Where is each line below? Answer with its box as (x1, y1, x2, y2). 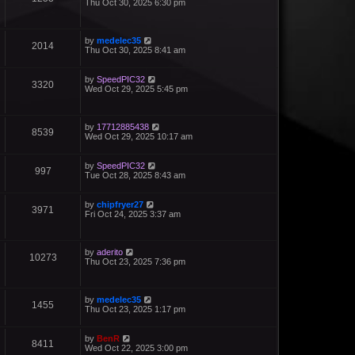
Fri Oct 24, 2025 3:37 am (85, 209, 181, 219)
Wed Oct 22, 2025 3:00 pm (85, 343, 188, 353)
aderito (97, 247, 123, 258)
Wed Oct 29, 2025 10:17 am (85, 132, 193, 142)
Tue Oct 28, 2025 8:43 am (85, 170, 185, 181)
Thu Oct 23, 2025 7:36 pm (85, 257, 185, 267)
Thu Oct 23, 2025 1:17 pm (85, 304, 185, 315)
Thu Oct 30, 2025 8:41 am (85, 45, 185, 55)
